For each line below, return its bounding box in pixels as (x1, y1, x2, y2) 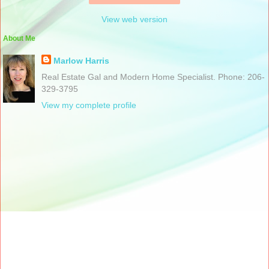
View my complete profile (41, 100, 136, 110)
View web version (101, 14, 168, 24)
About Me (3, 34, 35, 43)
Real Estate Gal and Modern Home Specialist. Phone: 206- (41, 71, 265, 82)
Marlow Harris (53, 55, 109, 65)
